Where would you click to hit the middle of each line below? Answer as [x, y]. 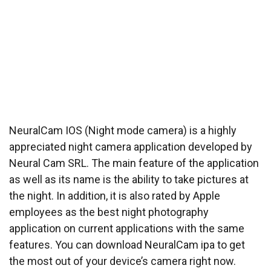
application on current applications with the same [127, 229]
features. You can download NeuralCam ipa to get [127, 245]
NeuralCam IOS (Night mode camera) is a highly [123, 131]
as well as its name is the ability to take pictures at [129, 180]
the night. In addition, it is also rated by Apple [115, 196]
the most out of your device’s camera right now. [122, 261]
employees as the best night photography [109, 212]
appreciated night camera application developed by [131, 147]
